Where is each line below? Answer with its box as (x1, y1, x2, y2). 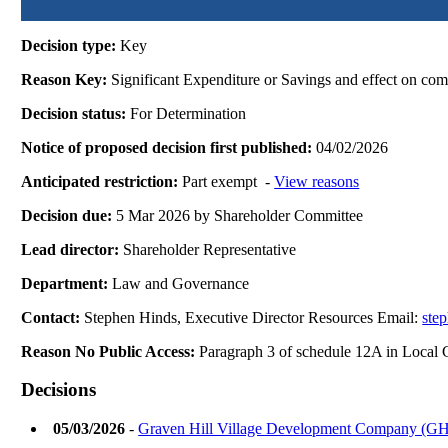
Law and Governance (112, 274, 250, 292)
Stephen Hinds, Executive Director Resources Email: (84, 308, 423, 326)
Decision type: (21, 36, 121, 54)
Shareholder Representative (123, 240, 297, 258)
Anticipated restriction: (21, 172, 183, 190)
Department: (21, 274, 113, 292)
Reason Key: (21, 70, 108, 88)
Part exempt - (182, 172, 275, 190)
